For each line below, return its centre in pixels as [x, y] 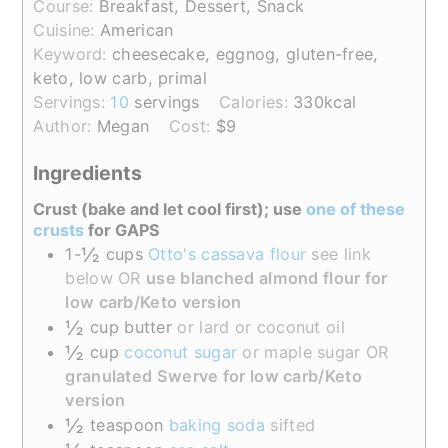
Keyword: [73, 53]
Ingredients [88, 173]
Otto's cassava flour [227, 253]
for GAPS [122, 229]
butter [148, 326]
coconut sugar [181, 351]
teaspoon [127, 424]
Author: [65, 125]
